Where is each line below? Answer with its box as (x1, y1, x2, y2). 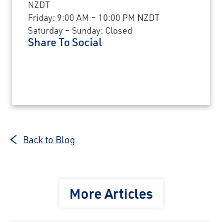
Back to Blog (23, 133, 75, 146)
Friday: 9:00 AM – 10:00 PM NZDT (28, 11, 160, 24)
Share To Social (28, 35, 102, 50)
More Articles (69, 184, 153, 203)
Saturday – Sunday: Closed (28, 24, 132, 37)
